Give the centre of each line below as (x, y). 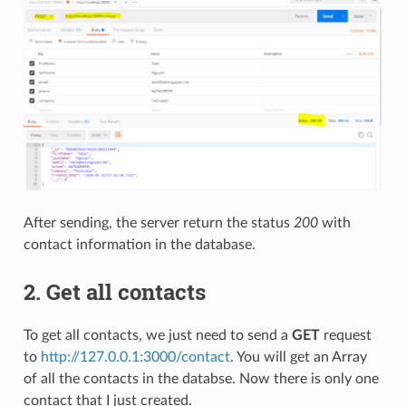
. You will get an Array (298, 357)
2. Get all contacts (114, 291)
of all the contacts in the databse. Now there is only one (201, 378)
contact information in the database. (139, 244)
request (345, 335)
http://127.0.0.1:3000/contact (135, 357)
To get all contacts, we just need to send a (157, 335)
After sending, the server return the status (158, 222)
